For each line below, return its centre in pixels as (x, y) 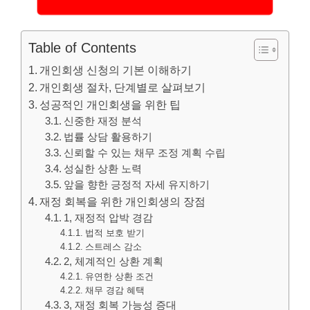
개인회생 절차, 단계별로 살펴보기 (123, 87)
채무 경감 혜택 (115, 290)
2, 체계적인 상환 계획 (114, 261)
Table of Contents (82, 47)
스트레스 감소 (113, 246)
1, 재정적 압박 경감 (109, 218)
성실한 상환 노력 (103, 168)
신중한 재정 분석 (103, 121)
